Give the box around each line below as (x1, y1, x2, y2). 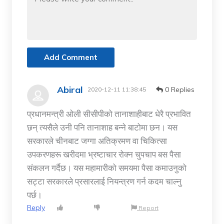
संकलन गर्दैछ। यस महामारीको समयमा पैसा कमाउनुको (27, 162, 186, 173)
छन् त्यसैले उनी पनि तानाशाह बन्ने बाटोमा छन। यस (27, 121, 177, 132)
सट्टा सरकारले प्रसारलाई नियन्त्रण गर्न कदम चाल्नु (27, 175, 181, 186)
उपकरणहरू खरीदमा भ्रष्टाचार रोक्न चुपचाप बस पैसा (27, 148, 181, 159)
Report (137, 203, 158, 211)
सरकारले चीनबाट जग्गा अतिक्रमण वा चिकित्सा (27, 135, 167, 146)
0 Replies (163, 84, 194, 94)
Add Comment (44, 52, 97, 62)
